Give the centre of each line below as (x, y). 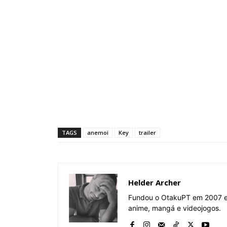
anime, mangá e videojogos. (175, 208)
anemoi (98, 132)
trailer (147, 132)
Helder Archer (155, 182)
